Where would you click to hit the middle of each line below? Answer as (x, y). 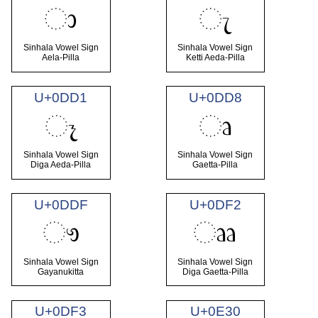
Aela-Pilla (61, 58)
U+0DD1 (61, 97)
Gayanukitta (61, 272)
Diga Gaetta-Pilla (215, 272)
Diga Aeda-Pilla (61, 165)
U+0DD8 (215, 97)
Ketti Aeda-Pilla (215, 58)
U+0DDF (61, 204)
